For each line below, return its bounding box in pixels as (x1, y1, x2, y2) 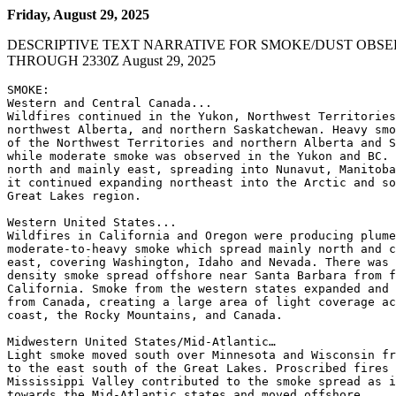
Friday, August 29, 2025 (7, 7, 149, 22)
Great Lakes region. (7, 189, 141, 202)
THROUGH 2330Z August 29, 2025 (7, 53, 216, 68)
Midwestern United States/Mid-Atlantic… (7, 335, 276, 348)
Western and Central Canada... (7, 96, 212, 110)
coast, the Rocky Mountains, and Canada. (7, 308, 283, 322)
